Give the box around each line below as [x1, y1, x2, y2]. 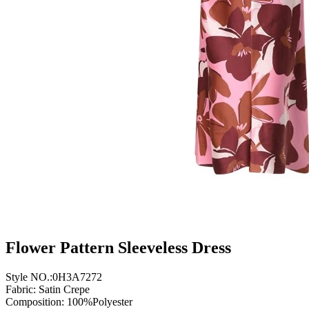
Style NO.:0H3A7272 [6, 270, 102, 283]
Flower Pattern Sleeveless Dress [6, 238, 231, 257]
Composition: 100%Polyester [6, 295, 132, 308]
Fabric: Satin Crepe [6, 283, 90, 295]
